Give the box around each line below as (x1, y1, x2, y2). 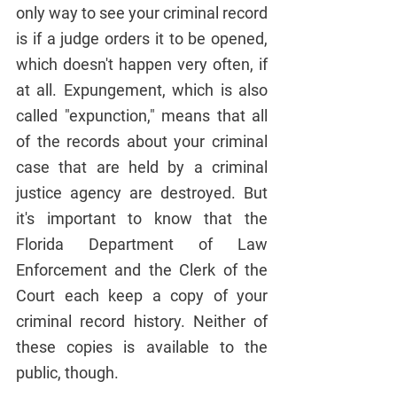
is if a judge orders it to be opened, (16, 28, 268, 48)
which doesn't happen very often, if (16, 54, 268, 74)
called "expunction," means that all (16, 105, 268, 125)
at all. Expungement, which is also (16, 80, 268, 99)
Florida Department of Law (16, 234, 268, 253)
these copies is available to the (16, 337, 268, 356)
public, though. (16, 362, 119, 382)
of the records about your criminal (16, 131, 268, 151)
